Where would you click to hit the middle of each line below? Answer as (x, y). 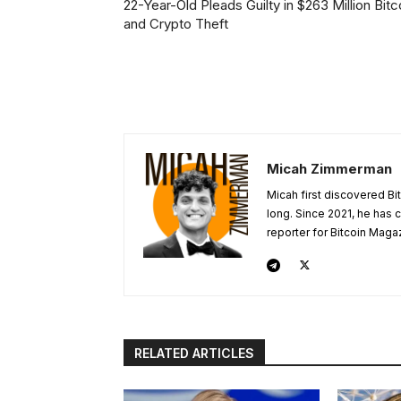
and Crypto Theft (176, 24)
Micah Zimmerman (329, 169)
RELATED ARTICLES (194, 354)
